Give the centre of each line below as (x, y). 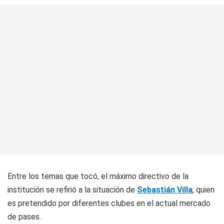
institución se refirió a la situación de (72, 190)
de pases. (24, 217)
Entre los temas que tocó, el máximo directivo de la (98, 176)
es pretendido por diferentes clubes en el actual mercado (109, 203)
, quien (203, 190)
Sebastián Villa (165, 190)
